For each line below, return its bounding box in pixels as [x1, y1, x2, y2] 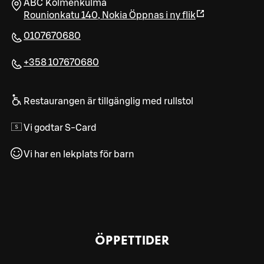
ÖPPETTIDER [94, 231, 170, 248]
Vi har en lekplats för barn [24, 150, 134, 160]
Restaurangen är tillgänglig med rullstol [24, 97, 193, 107]
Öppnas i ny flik [129, 11, 196, 21]
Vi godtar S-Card [24, 123, 97, 133]
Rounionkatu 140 [24, 11, 98, 21]
